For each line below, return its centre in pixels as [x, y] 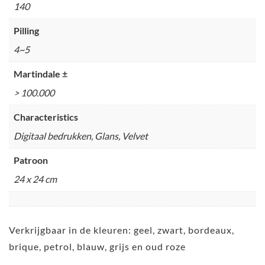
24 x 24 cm [35, 179]
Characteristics [46, 117]
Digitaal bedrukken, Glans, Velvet [81, 135]
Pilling [26, 30]
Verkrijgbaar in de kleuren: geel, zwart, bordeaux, [122, 230]
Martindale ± [41, 73]
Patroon [31, 160]
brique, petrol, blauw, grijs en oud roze [97, 246]
